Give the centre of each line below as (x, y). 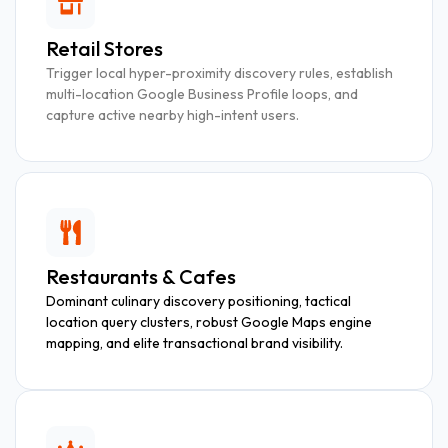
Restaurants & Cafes (141, 276)
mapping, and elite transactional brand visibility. (194, 342)
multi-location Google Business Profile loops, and (202, 93)
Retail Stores (104, 48)
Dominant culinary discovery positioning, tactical (198, 300)
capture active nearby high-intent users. (172, 114)
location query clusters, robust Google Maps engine (209, 321)
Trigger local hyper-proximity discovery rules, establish (219, 72)
